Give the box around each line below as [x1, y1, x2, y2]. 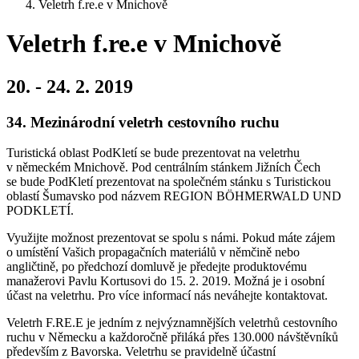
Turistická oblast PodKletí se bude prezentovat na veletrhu [6, 146, 300, 160]
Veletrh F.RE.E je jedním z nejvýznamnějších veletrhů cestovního [6, 316, 337, 330]
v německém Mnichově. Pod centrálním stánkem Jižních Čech [6, 160, 321, 175]
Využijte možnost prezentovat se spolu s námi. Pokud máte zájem [6, 231, 335, 245]
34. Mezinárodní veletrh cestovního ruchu [6, 113, 280, 131]
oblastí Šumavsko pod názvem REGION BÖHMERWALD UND [6, 189, 341, 204]
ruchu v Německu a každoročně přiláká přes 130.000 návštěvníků [6, 330, 338, 345]
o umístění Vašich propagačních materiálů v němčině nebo [6, 245, 300, 260]
